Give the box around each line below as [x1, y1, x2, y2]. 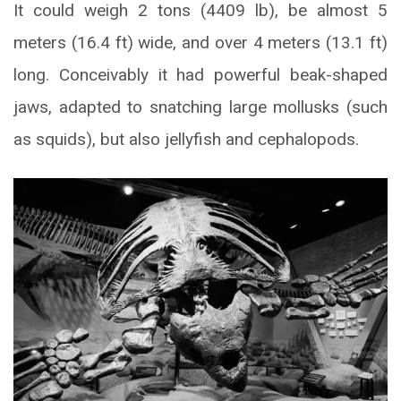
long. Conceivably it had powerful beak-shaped [13, 64, 388, 85]
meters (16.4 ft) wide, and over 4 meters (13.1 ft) [13, 31, 388, 53]
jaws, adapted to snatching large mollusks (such [13, 96, 388, 117]
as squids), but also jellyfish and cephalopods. [13, 128, 359, 149]
